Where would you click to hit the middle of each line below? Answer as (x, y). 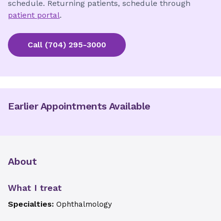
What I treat (35, 188)
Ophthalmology (84, 204)
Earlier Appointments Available (79, 106)
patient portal (34, 15)
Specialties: (32, 204)
